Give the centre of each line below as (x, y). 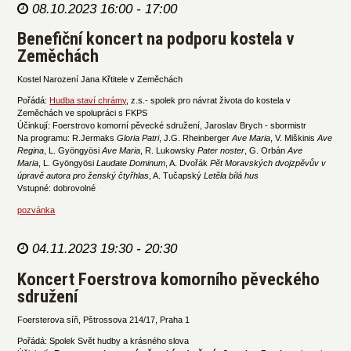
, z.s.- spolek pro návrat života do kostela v (209, 101)
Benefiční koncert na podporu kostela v (156, 39)
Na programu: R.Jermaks (67, 138)
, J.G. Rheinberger (196, 138)
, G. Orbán (266, 151)
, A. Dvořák (188, 163)
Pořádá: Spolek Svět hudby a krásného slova (105, 341)
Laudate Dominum (131, 163)
